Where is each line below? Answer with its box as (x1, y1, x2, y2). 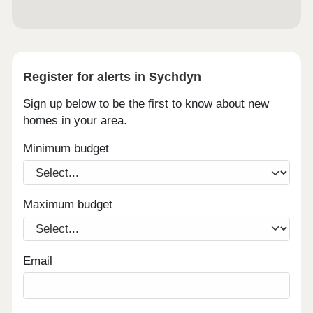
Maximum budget (23, 198, 113, 212)
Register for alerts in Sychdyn (23, 68, 202, 84)
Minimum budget (23, 142, 110, 156)
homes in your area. (23, 113, 128, 127)
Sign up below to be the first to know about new (23, 96, 270, 110)
